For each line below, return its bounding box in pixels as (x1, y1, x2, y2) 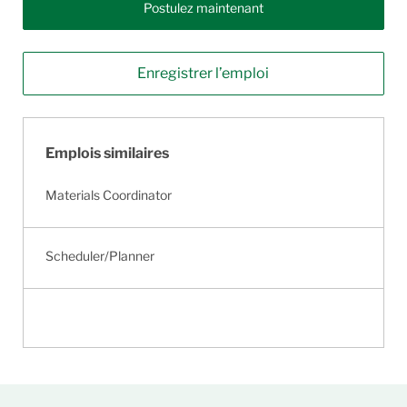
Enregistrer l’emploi (137, 65, 270, 83)
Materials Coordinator (45, 187, 172, 203)
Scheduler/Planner (45, 248, 154, 264)
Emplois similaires (45, 144, 169, 163)
